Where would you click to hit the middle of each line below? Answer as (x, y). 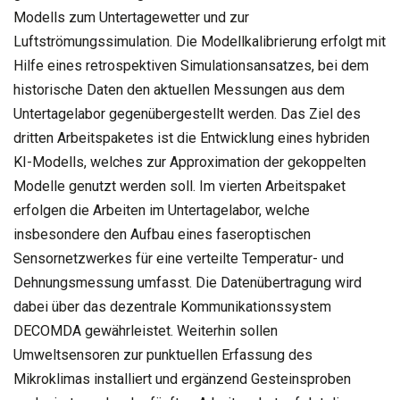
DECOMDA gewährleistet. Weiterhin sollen (146, 330)
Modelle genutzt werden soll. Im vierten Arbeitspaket (179, 186)
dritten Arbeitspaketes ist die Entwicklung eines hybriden (192, 137)
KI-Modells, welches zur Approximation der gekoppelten (190, 162)
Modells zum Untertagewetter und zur (131, 17)
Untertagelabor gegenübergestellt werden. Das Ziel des (187, 113)
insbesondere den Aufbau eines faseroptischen (162, 234)
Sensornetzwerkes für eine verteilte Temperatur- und (179, 258)
